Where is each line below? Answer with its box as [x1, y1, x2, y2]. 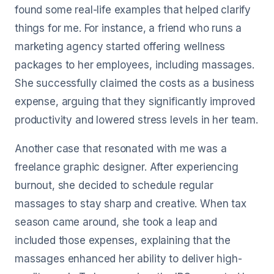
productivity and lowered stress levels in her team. [15, 114, 258, 126]
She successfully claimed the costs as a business [15, 77, 255, 89]
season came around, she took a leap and [15, 216, 217, 228]
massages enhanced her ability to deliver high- [15, 253, 242, 265]
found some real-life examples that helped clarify [15, 4, 251, 16]
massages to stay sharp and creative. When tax [15, 198, 246, 210]
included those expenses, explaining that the [15, 234, 231, 246]
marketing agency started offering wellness [15, 40, 226, 53]
